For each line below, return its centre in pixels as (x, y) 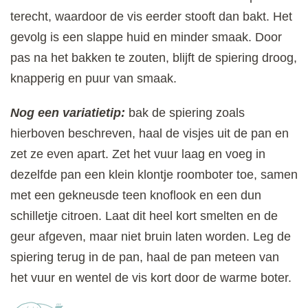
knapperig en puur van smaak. (93, 78)
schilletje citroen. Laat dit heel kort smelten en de (144, 216)
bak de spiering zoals (187, 112)
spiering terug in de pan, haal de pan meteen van (145, 257)
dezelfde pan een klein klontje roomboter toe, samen (154, 174)
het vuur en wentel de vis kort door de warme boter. (151, 277)
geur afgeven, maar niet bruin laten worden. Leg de (151, 236)
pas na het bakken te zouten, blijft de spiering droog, (154, 57)
